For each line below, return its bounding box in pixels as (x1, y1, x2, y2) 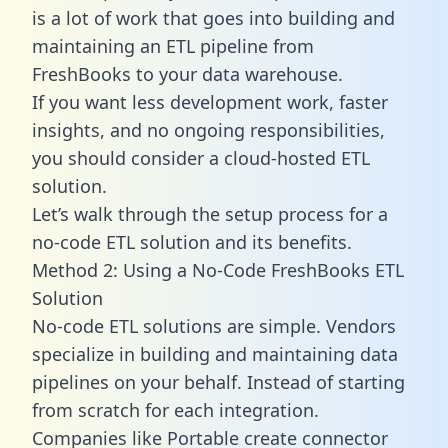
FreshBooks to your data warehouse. (32, 61, 343, 86)
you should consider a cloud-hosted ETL (32, 145, 370, 170)
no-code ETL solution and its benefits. (32, 229, 352, 254)
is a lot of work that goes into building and (32, 5, 395, 30)
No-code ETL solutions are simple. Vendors (32, 313, 396, 338)
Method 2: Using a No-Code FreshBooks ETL (32, 257, 404, 282)
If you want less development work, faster (32, 89, 388, 114)
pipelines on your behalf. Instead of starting (32, 369, 405, 394)
